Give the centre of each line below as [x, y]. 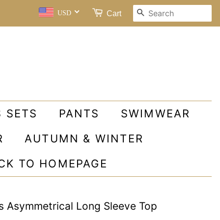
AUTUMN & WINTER [84, 138]
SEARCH [164, 13]
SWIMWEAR [155, 113]
